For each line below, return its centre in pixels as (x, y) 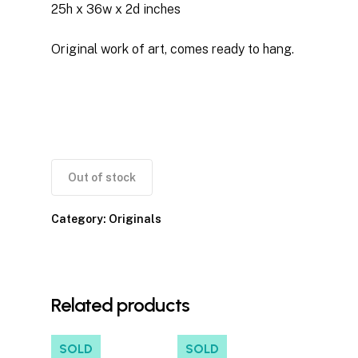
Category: (80, 219)
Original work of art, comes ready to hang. (173, 50)
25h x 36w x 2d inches (116, 10)
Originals (135, 219)
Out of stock (102, 178)
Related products (121, 305)
